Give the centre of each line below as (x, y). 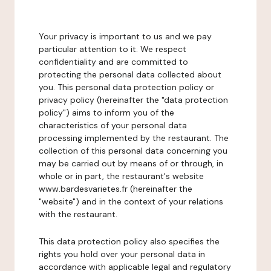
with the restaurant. (78, 214)
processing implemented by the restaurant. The (134, 138)
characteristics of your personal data (113, 125)
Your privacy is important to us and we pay (125, 36)
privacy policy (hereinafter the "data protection (133, 100)
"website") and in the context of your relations (131, 201)
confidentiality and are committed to (113, 62)
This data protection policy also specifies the (129, 241)
